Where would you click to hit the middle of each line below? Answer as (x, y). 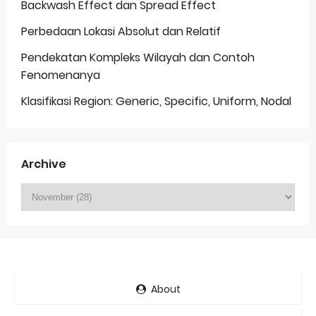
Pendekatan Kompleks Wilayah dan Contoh (138, 58)
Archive (44, 164)
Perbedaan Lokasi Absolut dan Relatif (121, 32)
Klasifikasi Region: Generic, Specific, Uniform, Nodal (156, 102)
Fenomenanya (61, 75)
